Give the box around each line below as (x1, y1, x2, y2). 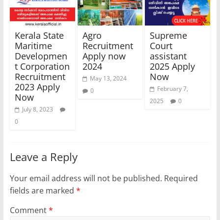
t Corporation (14, 60, 70, 72)
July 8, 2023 (22, 105, 53, 113)
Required (164, 172, 198, 184)
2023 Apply (14, 81, 60, 93)
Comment (9, 204, 49, 216)
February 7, (157, 84, 189, 93)
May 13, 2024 (89, 74, 127, 82)
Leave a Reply (9, 149, 78, 164)
